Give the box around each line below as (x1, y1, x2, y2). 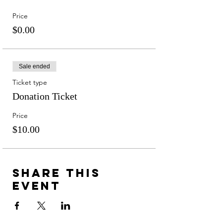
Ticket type (12, 78, 47, 87)
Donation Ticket (12, 91, 77, 102)
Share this (12, 166, 101, 180)
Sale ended (19, 63, 50, 70)
